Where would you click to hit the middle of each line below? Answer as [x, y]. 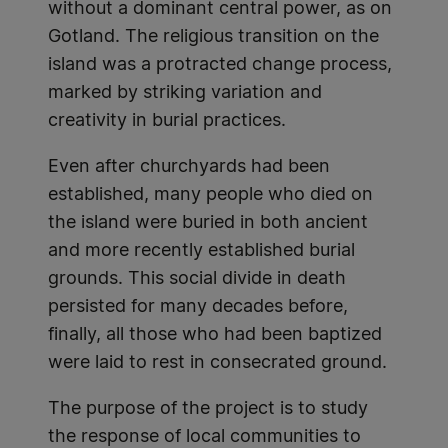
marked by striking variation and [185, 93]
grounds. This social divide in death [197, 279]
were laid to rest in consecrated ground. [217, 363]
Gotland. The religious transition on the [213, 37]
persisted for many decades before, [198, 307]
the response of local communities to [204, 437]
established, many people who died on [210, 195]
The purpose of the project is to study [208, 409]
